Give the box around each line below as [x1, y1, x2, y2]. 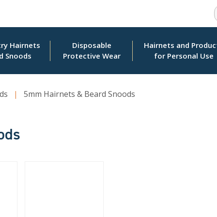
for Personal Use [154, 51, 214, 61]
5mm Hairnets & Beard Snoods [24, 89, 135, 99]
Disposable [72, 40, 111, 50]
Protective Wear [62, 51, 121, 61]
